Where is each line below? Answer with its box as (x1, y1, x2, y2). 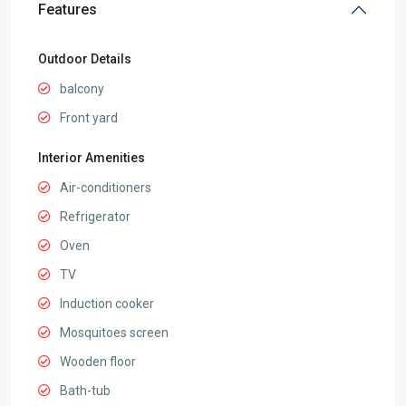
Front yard (60, 111, 118, 126)
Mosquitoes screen (60, 325, 169, 341)
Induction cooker (60, 296, 154, 312)
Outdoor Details (38, 52, 131, 67)
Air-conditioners (60, 180, 151, 196)
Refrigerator (60, 209, 130, 225)
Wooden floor (60, 354, 136, 370)
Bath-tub (60, 383, 111, 399)
